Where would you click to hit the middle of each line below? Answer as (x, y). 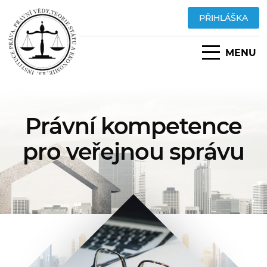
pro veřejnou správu (133, 152)
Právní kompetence (133, 126)
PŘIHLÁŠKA (223, 18)
